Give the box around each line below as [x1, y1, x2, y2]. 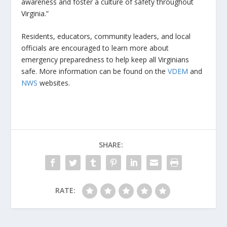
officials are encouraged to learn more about [21, 43, 169, 53]
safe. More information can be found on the [21, 66, 168, 77]
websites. [37, 78, 70, 88]
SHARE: [99, 140, 123, 150]
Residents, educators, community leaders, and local [21, 31, 191, 42]
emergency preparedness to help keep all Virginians [21, 55, 190, 65]
